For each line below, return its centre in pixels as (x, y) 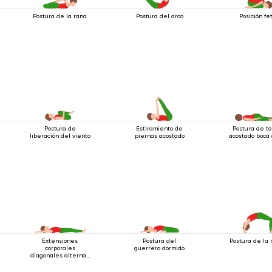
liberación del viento (60, 135)
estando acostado (60, 262)
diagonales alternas (60, 255)
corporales (60, 248)
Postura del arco (159, 16)
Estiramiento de (160, 128)
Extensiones (60, 240)
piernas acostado (159, 135)
